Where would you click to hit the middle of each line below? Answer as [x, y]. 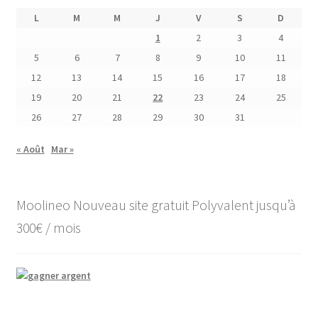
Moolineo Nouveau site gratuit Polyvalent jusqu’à [156, 204]
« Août [30, 149]
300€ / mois [48, 227]
